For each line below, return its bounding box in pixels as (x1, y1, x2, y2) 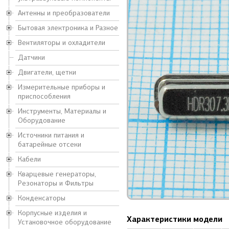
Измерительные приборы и (18, 83, 105, 91)
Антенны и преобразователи (18, 9, 110, 17)
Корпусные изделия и (18, 209, 87, 217)
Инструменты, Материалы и (18, 107, 106, 116)
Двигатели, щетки (18, 68, 76, 77)
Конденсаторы (18, 194, 65, 202)
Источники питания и (18, 131, 84, 140)
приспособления (18, 92, 71, 101)
